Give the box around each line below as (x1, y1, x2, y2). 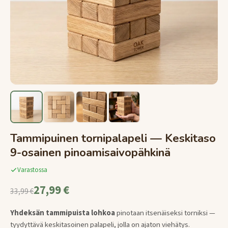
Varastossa (17, 165, 47, 175)
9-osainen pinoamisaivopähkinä (10, 144, 170, 160)
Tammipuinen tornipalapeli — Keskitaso (10, 130, 216, 146)
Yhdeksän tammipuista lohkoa (10, 207, 115, 218)
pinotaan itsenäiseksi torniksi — (115, 207, 215, 218)
